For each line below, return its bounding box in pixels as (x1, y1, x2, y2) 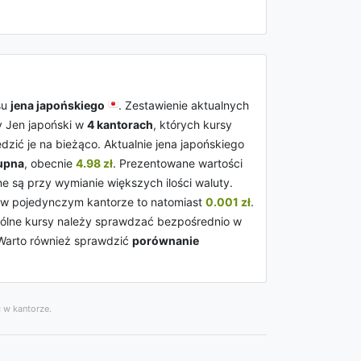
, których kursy (153, 118, 232, 131)
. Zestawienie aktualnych (118, 98, 249, 112)
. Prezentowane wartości (113, 156, 243, 170)
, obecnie (24, 156, 76, 170)
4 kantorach (87, 118, 153, 131)
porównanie (132, 234, 199, 247)
